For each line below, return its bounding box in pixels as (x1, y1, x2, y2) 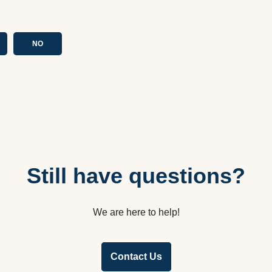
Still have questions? (27, 163, 245, 188)
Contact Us (110, 251, 162, 262)
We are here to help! (92, 207, 180, 217)
